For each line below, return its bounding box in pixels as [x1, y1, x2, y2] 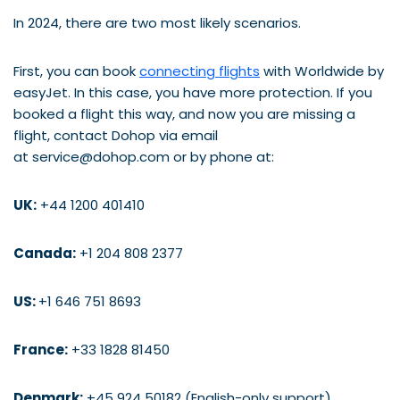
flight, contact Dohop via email [13, 125, 218, 145]
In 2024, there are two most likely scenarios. [13, 12, 301, 32]
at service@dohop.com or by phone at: [13, 146, 274, 166]
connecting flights [139, 61, 260, 80]
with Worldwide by [260, 61, 384, 80]
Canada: [13, 243, 76, 262]
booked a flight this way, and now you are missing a [13, 104, 355, 123]
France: [13, 339, 68, 359]
